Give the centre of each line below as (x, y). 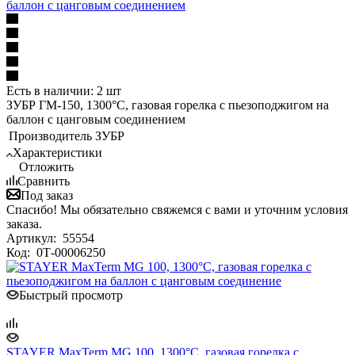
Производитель (50, 136)
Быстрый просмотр (71, 295)
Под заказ (47, 195)
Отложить (46, 166)
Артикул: (33, 238)
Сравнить (44, 181)
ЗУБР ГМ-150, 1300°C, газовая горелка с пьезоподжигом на (168, 105)
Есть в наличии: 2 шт (64, 90)
